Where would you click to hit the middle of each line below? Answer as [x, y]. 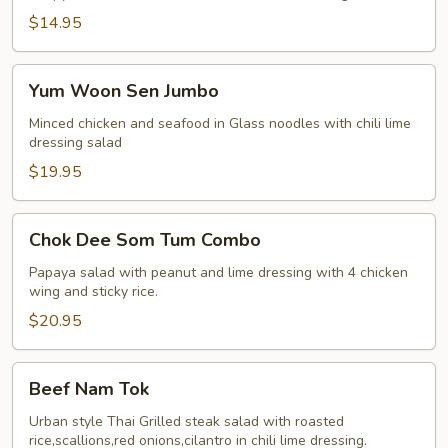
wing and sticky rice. [93, 291]
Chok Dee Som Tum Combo [145, 239]
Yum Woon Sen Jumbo [124, 90]
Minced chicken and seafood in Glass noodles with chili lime [220, 123]
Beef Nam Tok [89, 388]
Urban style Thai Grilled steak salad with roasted [186, 421]
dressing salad [75, 142]
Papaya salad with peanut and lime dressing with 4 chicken [218, 272]
